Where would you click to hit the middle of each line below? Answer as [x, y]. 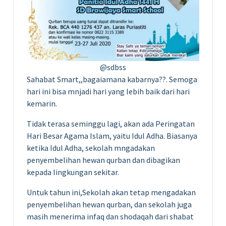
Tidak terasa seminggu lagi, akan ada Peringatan [111, 124]
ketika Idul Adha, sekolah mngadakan [91, 148]
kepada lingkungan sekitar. [73, 172]
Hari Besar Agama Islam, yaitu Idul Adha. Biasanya [112, 136]
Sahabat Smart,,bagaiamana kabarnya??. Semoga [112, 79]
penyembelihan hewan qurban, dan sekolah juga [109, 204]
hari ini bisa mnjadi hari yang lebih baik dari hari [108, 91]
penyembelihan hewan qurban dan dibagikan [103, 160]
